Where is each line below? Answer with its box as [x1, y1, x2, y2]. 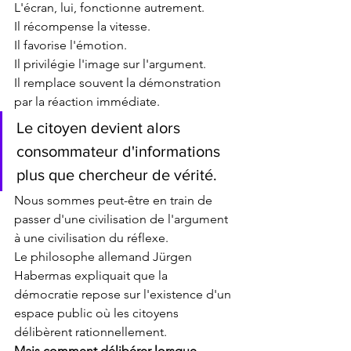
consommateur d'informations [16, 143, 224, 161]
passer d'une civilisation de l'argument [14, 212, 231, 227]
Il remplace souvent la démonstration [14, 75, 224, 91]
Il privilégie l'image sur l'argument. [14, 56, 206, 72]
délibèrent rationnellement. [14, 324, 167, 340]
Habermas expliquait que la [14, 268, 171, 284]
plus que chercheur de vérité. [16, 166, 217, 184]
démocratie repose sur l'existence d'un [14, 287, 234, 302]
